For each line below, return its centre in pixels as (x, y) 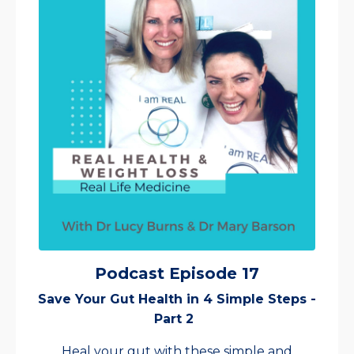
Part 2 (174, 319)
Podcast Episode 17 (177, 274)
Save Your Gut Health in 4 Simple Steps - (177, 299)
